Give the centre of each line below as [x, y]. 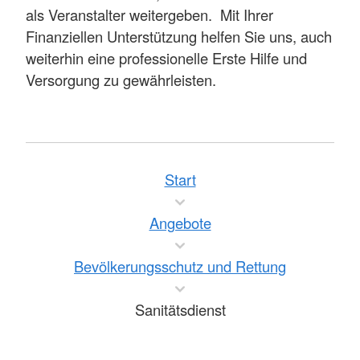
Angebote [180, 223]
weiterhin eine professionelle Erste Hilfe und [166, 58]
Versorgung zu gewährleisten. [121, 80]
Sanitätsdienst [180, 310]
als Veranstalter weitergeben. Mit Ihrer [149, 15]
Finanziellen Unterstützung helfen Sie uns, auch [179, 37]
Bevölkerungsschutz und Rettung [180, 266]
